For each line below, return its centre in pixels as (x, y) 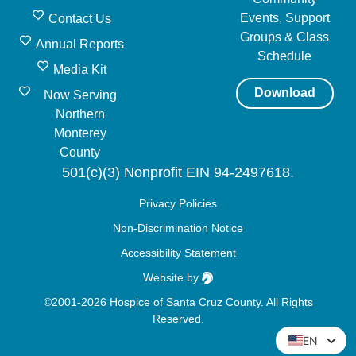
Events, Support (284, 18)
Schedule (285, 56)
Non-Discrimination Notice (178, 228)
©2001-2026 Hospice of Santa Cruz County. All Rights (178, 302)
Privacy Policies (178, 203)
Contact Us (80, 19)
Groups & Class (285, 37)
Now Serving (80, 95)
